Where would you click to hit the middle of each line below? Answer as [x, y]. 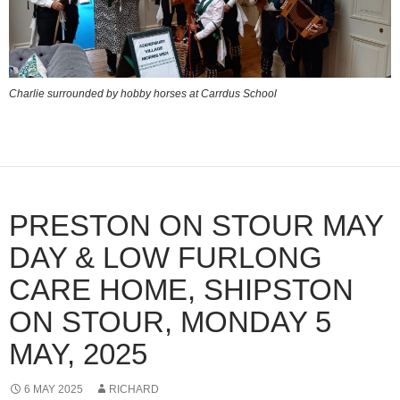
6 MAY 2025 [54, 390]
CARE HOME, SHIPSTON [181, 290]
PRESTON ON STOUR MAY [196, 226]
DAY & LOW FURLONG [166, 258]
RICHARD [134, 390]
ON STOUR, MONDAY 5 [170, 322]
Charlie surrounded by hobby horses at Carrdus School [143, 94]
